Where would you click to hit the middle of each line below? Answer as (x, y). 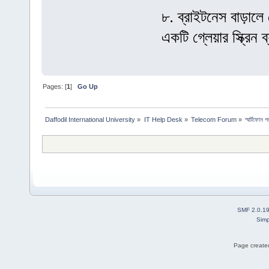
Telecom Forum (213, 120)
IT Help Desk (163, 120)
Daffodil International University (90, 120)
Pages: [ (55, 87)
